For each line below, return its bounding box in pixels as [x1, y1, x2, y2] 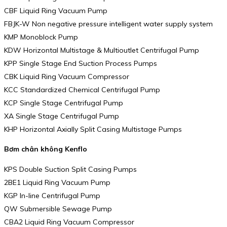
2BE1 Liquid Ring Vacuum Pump [4, 178, 110, 187]
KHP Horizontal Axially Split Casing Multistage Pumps [4, 124, 182, 134]
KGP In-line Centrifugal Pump [4, 191, 100, 201]
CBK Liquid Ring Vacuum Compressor [4, 71, 129, 81]
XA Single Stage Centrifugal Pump [4, 111, 119, 121]
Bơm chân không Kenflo [4, 144, 87, 154]
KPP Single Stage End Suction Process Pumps [4, 58, 157, 68]
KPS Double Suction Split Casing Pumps [4, 165, 137, 174]
